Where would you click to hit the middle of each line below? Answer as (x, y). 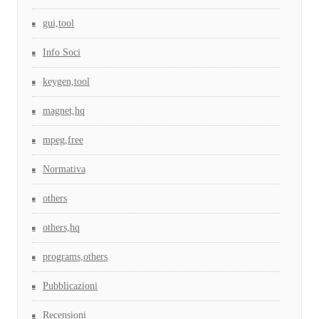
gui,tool (58, 23)
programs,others (75, 257)
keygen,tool (66, 82)
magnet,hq (64, 111)
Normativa (64, 169)
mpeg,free (63, 140)
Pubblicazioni (70, 286)
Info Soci (62, 53)
